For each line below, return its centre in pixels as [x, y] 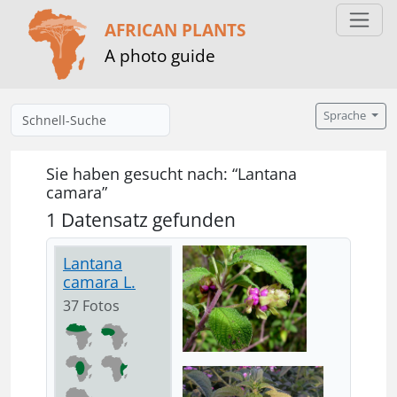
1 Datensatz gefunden [141, 220]
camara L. [99, 282]
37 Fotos [101, 306]
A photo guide [160, 55]
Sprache [346, 116]
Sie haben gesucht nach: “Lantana [171, 174]
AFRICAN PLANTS [175, 29]
